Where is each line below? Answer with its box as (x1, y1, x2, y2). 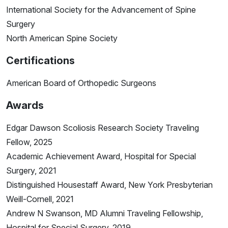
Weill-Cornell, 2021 (6, 194, 74, 205)
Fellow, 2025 (6, 137, 52, 148)
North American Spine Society (6, 33, 118, 44)
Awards (6, 99, 44, 112)
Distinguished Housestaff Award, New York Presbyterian (6, 180, 213, 190)
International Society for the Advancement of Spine (6, 5, 196, 15)
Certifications (6, 54, 75, 67)
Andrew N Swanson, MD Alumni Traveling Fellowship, (6, 208, 203, 219)
